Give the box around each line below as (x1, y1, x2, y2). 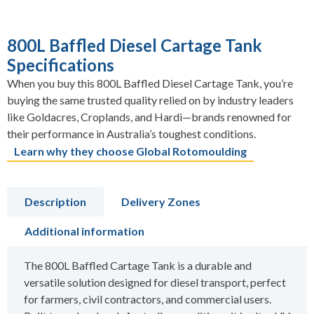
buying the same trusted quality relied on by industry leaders (7, 93, 294, 107)
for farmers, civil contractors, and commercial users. (24, 292, 271, 306)
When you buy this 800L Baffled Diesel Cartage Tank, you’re (7, 76, 293, 90)
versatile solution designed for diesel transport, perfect (24, 275, 286, 289)
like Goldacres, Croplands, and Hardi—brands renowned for (7, 110, 292, 124)
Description (25, 195, 86, 209)
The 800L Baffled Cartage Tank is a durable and (24, 259, 252, 273)
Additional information (25, 224, 144, 238)
